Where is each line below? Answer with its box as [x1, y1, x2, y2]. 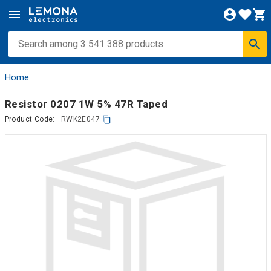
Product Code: [4, 115, 55, 123]
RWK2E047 [60, 115, 100, 123]
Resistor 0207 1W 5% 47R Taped [4, 97, 168, 110]
